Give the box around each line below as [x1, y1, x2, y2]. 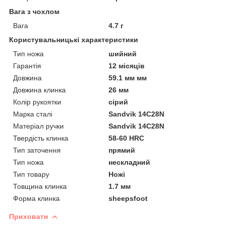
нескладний [108, 158, 151, 166]
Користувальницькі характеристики [9, 35, 138, 44]
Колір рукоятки [13, 97, 61, 106]
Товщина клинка [13, 182, 67, 190]
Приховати [9, 212, 48, 220]
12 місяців [108, 61, 145, 70]
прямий [108, 146, 136, 154]
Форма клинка [13, 194, 60, 202]
